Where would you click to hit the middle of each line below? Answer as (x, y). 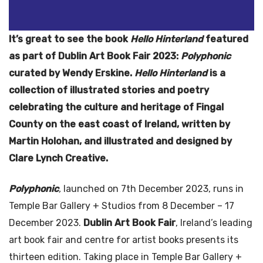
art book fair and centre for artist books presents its (124, 240)
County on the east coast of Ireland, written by (119, 124)
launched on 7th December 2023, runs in (152, 188)
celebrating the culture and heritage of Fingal (116, 107)
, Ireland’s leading (214, 222)
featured (226, 39)
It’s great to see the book (70, 39)
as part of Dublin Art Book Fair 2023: (94, 56)
